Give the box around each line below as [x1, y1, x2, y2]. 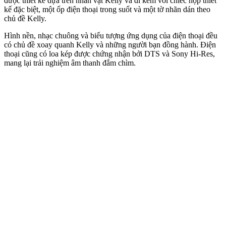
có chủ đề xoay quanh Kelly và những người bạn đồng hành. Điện [4, 40, 216, 49]
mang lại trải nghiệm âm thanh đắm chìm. [4, 58, 136, 67]
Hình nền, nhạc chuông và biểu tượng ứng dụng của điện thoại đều [4, 31, 217, 40]
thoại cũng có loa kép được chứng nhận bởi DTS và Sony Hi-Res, [4, 49, 215, 58]
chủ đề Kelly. [4, 14, 46, 23]
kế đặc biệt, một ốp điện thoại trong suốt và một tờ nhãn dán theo [4, 5, 210, 14]
